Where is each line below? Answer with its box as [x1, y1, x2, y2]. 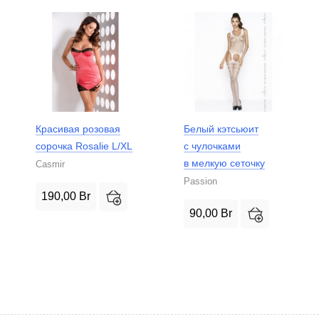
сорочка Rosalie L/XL [36, 140, 132, 152]
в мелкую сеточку [184, 157, 265, 169]
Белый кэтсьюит [184, 122, 258, 135]
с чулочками [184, 140, 241, 152]
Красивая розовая [36, 122, 120, 135]
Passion [184, 175, 217, 187]
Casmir [36, 158, 65, 169]
